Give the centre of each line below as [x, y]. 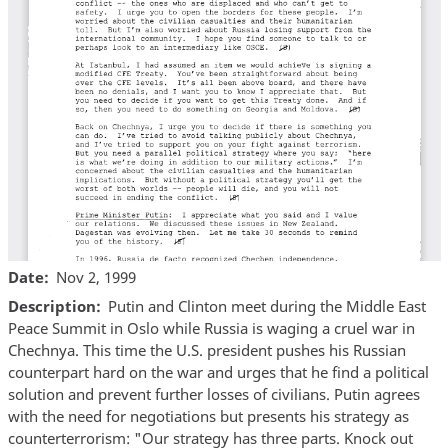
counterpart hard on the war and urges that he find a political [218, 372]
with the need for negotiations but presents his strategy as [208, 416]
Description [51, 306]
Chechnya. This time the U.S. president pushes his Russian [206, 350]
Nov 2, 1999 [96, 276]
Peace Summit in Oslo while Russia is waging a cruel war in [211, 328]
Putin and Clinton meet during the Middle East [267, 306]
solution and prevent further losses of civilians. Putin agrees [213, 394]
